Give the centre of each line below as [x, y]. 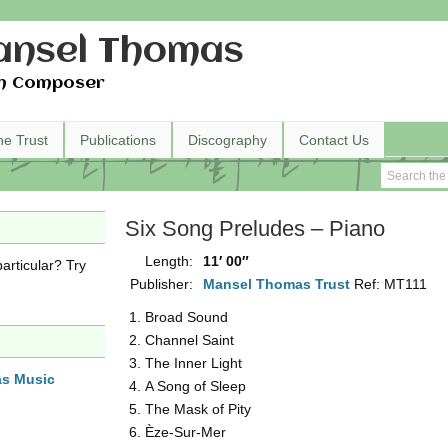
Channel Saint [189, 340]
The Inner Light [193, 363]
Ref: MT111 [390, 284]
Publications [118, 140]
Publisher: [161, 284]
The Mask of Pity [198, 409]
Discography [227, 140]
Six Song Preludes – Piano [255, 228]
